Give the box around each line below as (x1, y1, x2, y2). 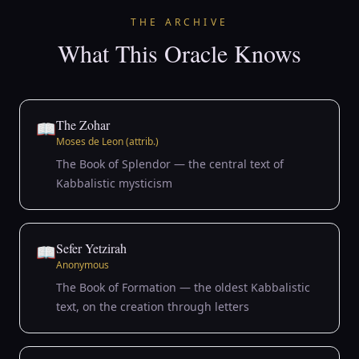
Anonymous (56, 258, 109, 272)
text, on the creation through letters (56, 299, 249, 314)
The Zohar (56, 116, 110, 133)
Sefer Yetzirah (56, 240, 127, 256)
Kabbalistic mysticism (56, 175, 172, 191)
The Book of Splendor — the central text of (56, 156, 284, 171)
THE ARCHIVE (130, 15, 229, 29)
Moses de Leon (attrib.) (56, 135, 159, 148)
